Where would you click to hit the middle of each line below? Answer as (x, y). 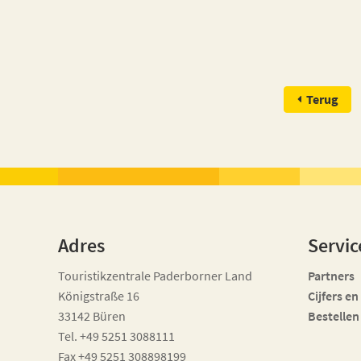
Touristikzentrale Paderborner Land (155, 275)
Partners (331, 275)
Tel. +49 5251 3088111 (116, 336)
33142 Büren (92, 315)
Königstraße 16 (99, 295)
